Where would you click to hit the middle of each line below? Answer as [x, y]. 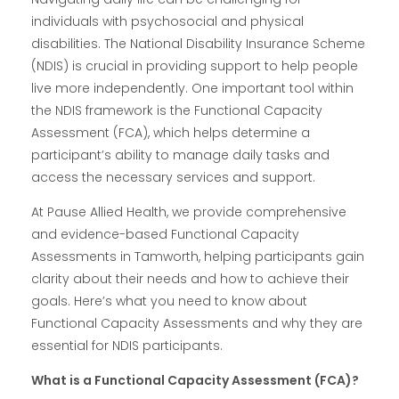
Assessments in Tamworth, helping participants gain [198, 257]
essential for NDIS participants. [127, 346]
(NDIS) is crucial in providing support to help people [195, 66]
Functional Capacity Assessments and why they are [197, 324]
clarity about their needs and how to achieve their [190, 279]
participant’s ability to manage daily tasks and [180, 155]
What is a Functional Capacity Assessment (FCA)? [195, 381]
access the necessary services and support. [173, 178]
